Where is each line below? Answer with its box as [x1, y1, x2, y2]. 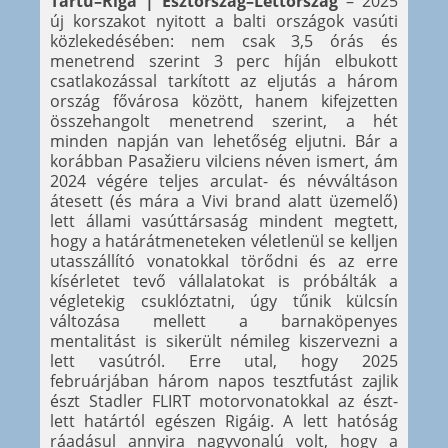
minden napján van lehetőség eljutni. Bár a [50, 130, 398, 153]
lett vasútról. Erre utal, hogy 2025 [50, 350, 398, 373]
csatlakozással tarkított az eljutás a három [50, 70, 398, 93]
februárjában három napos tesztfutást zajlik [50, 370, 398, 393]
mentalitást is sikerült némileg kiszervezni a [50, 330, 398, 353]
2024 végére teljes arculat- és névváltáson [50, 170, 398, 193]
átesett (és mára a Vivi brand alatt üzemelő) [50, 190, 398, 213]
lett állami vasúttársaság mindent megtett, [50, 210, 398, 233]
